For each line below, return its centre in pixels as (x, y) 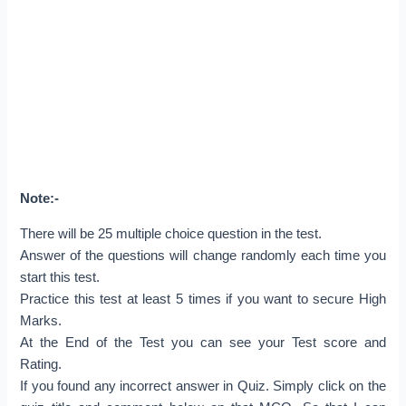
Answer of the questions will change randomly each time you (203, 255)
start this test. (60, 277)
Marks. (41, 320)
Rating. (41, 364)
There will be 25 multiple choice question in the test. (171, 233)
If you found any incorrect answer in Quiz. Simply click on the (203, 386)
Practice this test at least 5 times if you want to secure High (203, 299)
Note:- (40, 199)
